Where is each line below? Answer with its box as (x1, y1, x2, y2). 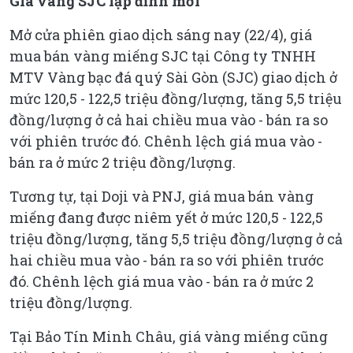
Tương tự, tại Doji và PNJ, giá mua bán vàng (9, 186, 314, 206)
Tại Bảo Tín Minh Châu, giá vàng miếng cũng (9, 326, 328, 346)
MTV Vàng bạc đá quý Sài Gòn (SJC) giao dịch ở (9, 67, 337, 87)
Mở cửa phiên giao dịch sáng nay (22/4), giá (9, 24, 312, 44)
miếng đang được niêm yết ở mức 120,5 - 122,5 (9, 207, 323, 227)
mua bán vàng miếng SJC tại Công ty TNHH (9, 46, 316, 65)
